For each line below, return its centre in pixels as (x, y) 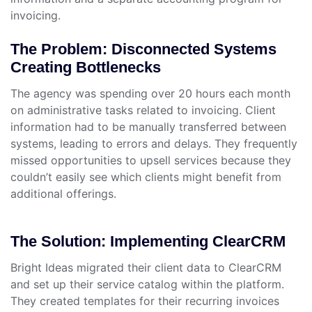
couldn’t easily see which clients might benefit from (146, 177)
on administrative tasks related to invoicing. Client (143, 110)
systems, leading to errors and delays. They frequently (154, 144)
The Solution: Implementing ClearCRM (148, 242)
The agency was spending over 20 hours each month (150, 94)
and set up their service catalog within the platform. (147, 284)
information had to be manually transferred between (148, 127)
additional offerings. (63, 194)
